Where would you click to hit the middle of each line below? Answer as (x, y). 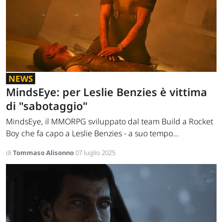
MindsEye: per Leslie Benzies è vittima (107, 92)
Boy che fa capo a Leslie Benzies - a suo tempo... (92, 134)
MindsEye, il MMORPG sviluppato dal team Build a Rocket (110, 122)
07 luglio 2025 (95, 153)
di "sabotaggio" (47, 106)
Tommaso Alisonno (44, 153)
